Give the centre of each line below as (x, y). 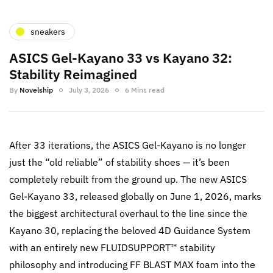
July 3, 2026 (89, 90)
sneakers (48, 31)
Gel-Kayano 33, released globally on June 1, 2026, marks (135, 196)
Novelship (36, 90)
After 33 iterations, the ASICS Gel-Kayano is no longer (128, 145)
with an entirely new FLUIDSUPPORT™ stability (112, 247)
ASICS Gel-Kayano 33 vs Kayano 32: (121, 58)
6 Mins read (145, 90)
